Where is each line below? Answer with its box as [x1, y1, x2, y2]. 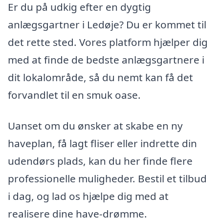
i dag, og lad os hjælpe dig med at [8, 189, 169, 203]
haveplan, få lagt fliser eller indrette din [8, 136, 197, 151]
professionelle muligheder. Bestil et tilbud [8, 172, 207, 186]
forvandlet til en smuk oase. [8, 88, 141, 102]
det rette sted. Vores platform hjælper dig [8, 35, 208, 49]
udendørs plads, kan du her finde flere [8, 154, 193, 168]
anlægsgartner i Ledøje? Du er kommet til [8, 17, 206, 31]
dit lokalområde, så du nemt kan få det [8, 70, 193, 84]
